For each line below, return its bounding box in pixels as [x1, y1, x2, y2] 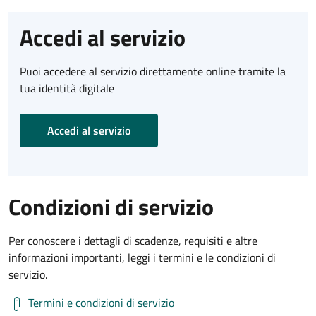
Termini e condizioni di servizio [28, 294, 174, 312]
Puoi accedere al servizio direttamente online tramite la [20, 63, 286, 80]
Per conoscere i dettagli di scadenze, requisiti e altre [8, 232, 257, 250]
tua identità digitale [20, 80, 114, 97]
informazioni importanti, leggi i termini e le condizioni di [8, 249, 276, 267]
